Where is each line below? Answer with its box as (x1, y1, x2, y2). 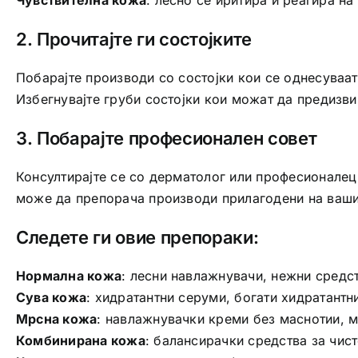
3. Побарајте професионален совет (15, 127, 317, 149)
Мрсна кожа (15, 310, 97, 327)
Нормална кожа (15, 267, 122, 284)
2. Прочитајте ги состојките (15, 28, 253, 50)
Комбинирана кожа (15, 332, 145, 348)
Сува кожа (15, 288, 87, 305)
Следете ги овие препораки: (15, 226, 259, 248)
